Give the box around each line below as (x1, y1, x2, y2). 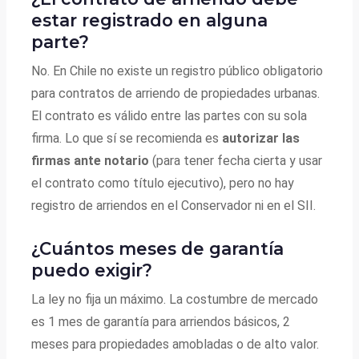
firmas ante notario (31, 152, 150, 168)
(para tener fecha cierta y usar (149, 152, 323, 168)
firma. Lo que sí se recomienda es (31, 130, 223, 146)
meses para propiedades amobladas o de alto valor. (31, 336, 320, 352)
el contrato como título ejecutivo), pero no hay (31, 175, 295, 191)
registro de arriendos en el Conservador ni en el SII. (31, 197, 317, 213)
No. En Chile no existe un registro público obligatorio (31, 63, 324, 79)
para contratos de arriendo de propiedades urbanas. (31, 85, 321, 101)
